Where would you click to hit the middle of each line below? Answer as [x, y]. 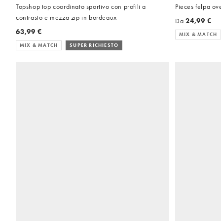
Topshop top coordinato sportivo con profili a [81, 7]
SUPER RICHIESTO [94, 45]
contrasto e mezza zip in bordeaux [66, 18]
